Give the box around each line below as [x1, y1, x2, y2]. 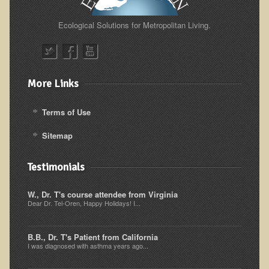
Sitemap [41, 129, 73, 141]
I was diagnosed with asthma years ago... [27, 240, 148, 250]
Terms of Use [41, 106, 91, 118]
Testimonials [27, 160, 85, 174]
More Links [27, 76, 79, 90]
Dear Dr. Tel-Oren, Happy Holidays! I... [27, 198, 141, 208]
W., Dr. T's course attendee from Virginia [27, 188, 178, 200]
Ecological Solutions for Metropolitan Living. [58, 19, 211, 31]
